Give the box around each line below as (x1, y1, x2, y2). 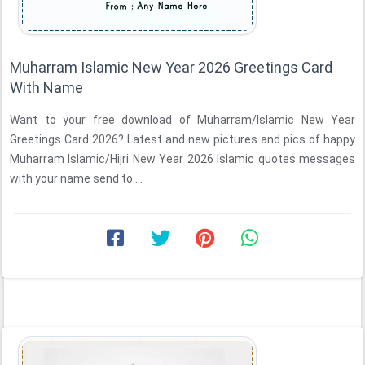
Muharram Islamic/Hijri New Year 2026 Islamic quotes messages (10, 152, 355, 165)
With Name (10, 79, 83, 96)
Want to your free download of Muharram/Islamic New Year (10, 113, 355, 126)
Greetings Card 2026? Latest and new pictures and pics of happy (10, 133, 355, 146)
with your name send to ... (10, 172, 143, 185)
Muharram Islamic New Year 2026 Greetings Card (10, 59, 332, 76)
